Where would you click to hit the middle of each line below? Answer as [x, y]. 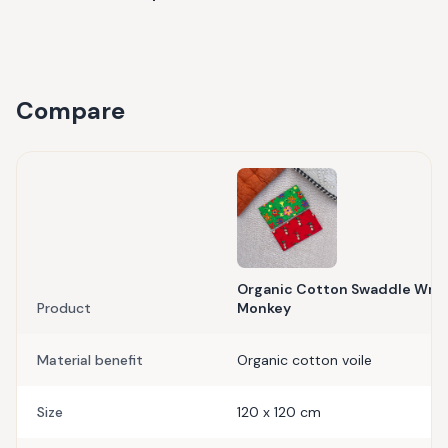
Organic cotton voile [304, 360]
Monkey [264, 308]
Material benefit [90, 360]
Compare [70, 110]
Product [64, 308]
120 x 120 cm [279, 412]
